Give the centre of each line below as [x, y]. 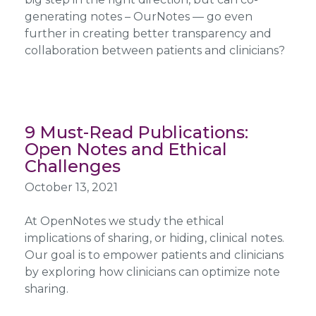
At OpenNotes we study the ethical [124, 221]
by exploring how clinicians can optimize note [152, 272]
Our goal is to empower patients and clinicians [154, 255]
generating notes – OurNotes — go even [138, 16]
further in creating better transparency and [148, 33]
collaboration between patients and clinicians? [154, 50]
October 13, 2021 [71, 187]
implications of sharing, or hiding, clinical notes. [154, 238]
